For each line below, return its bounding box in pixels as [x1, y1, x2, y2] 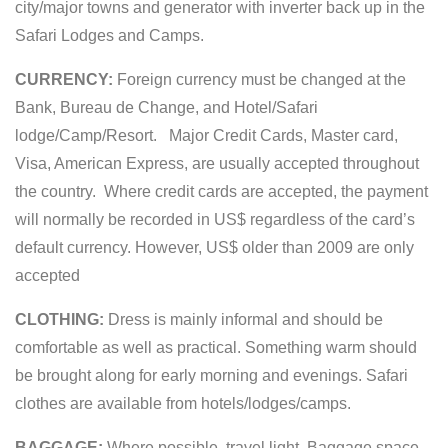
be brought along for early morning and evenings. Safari [15, 366, 408, 384]
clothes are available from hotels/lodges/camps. [15, 394, 351, 412]
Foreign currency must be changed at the [113, 70, 406, 88]
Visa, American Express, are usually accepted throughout [15, 154, 419, 172]
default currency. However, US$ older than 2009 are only [15, 238, 414, 256]
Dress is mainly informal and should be [104, 310, 383, 328]
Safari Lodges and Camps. [15, 26, 204, 44]
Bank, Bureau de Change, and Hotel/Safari [15, 98, 318, 116]
